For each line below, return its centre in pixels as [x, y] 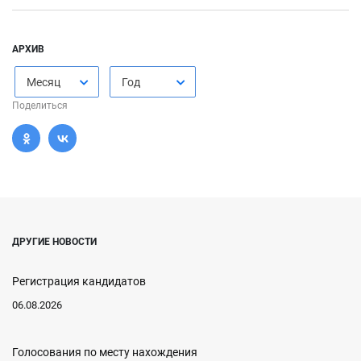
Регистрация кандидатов [79, 281]
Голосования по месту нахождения [105, 352]
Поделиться [40, 106]
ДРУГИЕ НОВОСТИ [54, 242]
